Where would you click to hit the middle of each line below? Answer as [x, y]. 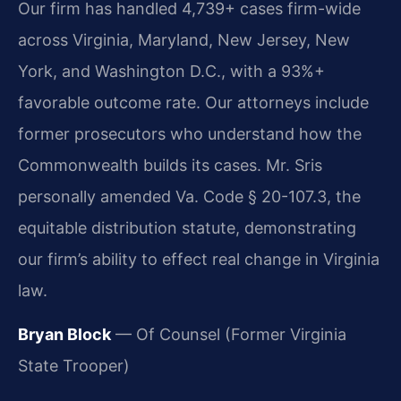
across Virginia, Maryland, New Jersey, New [184, 39]
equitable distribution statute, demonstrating [187, 227]
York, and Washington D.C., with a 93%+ [171, 71]
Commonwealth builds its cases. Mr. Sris [170, 165]
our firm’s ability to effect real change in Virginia [199, 259]
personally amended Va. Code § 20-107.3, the [189, 196]
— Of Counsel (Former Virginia [229, 334]
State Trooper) [74, 365]
